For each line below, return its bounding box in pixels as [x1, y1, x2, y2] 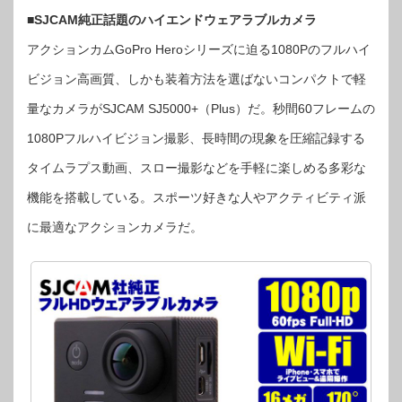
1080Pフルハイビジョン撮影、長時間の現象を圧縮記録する [27, 131, 365, 145]
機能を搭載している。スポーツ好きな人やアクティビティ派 [27, 190, 366, 205]
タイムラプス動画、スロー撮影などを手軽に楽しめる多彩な [27, 161, 366, 175]
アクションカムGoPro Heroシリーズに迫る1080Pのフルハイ [27, 42, 371, 57]
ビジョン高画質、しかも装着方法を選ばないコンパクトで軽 [27, 72, 366, 86]
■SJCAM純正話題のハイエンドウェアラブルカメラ [27, 13, 317, 27]
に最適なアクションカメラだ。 [27, 220, 203, 234]
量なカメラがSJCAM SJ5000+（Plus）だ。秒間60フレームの [27, 101, 375, 116]
